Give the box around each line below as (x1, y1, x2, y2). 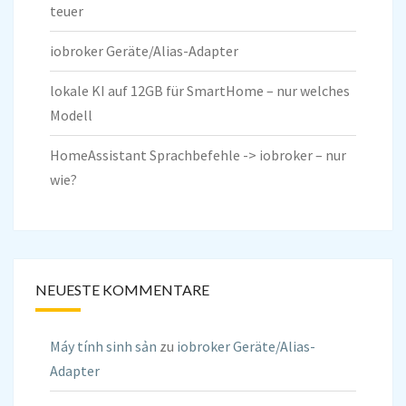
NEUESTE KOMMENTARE (35, 281, 209, 299)
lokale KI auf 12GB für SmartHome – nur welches (50, 82, 350, 101)
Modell (50, 106, 92, 125)
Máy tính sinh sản (50, 337, 157, 356)
